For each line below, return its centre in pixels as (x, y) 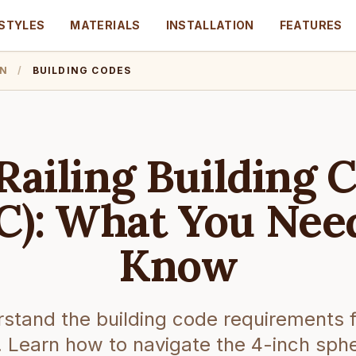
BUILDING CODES (82, 70)
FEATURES (311, 25)
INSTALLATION (210, 25)
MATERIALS (105, 25)
